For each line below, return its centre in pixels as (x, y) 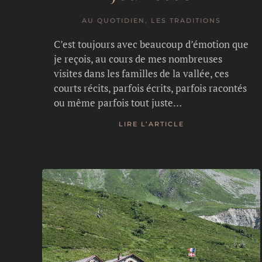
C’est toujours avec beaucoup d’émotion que (151, 44)
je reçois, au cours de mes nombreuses (138, 58)
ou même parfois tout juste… (118, 102)
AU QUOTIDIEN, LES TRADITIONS (151, 20)
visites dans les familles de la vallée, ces (141, 73)
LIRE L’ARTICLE (151, 124)
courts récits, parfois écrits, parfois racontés (150, 88)
